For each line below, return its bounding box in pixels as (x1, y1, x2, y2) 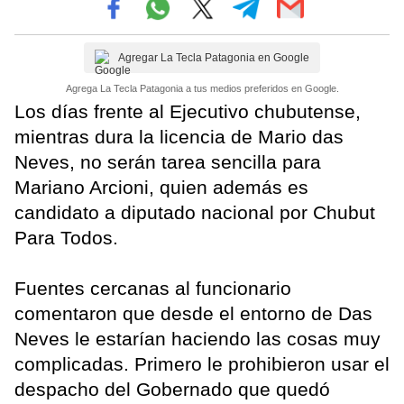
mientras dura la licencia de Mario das (14, 125, 344, 147)
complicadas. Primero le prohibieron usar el (14, 353, 390, 374)
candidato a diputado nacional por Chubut (14, 201, 375, 223)
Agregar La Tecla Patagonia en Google (118, 50, 309, 64)
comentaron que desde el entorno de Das (14, 302, 372, 324)
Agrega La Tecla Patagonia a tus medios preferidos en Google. (65, 82, 339, 94)
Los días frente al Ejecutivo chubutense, (14, 100, 361, 122)
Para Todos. (14, 226, 118, 248)
